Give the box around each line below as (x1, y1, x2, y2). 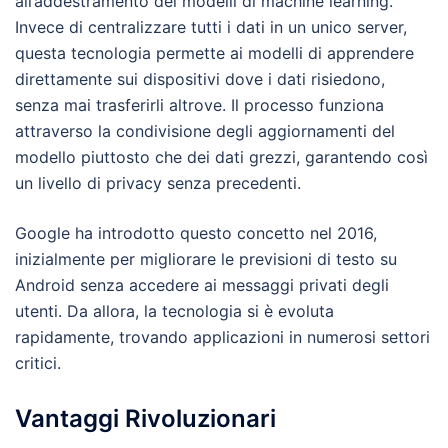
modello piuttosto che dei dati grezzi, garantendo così (15, 147, 428, 168)
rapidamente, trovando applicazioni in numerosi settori (15, 327, 430, 348)
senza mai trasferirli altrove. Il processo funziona (15, 95, 384, 116)
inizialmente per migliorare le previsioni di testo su (15, 249, 397, 270)
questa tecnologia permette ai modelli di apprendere (15, 43, 414, 64)
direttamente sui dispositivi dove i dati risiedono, (15, 69, 385, 90)
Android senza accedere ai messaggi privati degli (15, 275, 389, 296)
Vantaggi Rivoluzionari (15, 404, 276, 434)
